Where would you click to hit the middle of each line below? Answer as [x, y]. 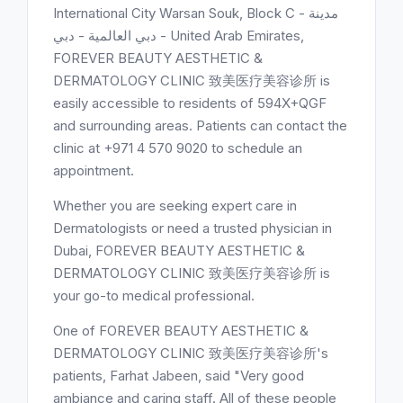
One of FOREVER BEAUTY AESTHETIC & [181, 331]
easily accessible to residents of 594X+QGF [190, 103]
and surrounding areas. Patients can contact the [200, 125]
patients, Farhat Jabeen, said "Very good [179, 376]
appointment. [94, 170]
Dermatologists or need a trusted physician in [193, 228]
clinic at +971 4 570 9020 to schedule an [178, 148]
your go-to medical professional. [154, 296]
